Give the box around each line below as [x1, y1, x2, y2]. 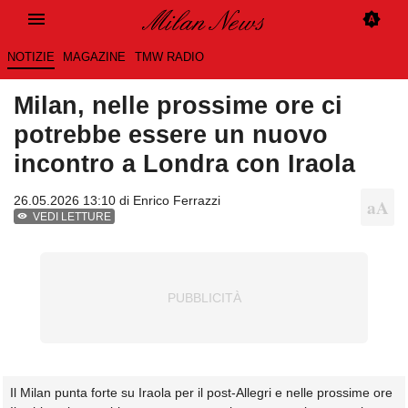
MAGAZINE [63, 50, 127, 65]
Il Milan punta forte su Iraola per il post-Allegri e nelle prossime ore [10, 385, 393, 401]
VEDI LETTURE [33, 210, 112, 224]
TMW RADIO [134, 50, 204, 65]
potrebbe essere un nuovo [14, 120, 328, 149]
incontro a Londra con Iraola [14, 149, 355, 178]
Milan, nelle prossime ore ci [14, 91, 342, 120]
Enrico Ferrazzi [133, 193, 220, 209]
